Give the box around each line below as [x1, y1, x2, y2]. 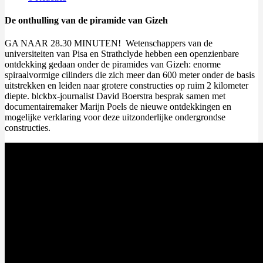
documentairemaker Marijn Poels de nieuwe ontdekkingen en [5, 102, 231, 112]
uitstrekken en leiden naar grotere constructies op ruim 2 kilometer [5, 80, 248, 91]
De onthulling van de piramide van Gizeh [5, 15, 168, 26]
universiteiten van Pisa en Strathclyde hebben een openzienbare [5, 49, 239, 59]
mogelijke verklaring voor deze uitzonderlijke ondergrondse [5, 112, 225, 123]
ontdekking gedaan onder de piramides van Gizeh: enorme [5, 59, 221, 70]
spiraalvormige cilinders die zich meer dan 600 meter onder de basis [5, 70, 255, 80]
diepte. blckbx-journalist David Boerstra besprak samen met [5, 91, 225, 102]
